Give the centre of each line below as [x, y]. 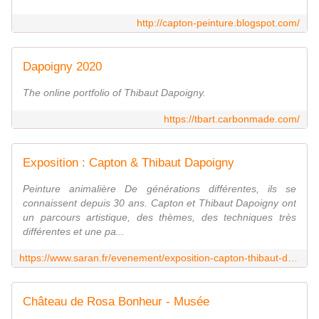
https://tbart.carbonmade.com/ [232, 119]
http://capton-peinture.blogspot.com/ [218, 23]
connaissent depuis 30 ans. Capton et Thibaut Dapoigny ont [159, 203]
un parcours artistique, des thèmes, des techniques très [159, 218]
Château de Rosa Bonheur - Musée [116, 302]
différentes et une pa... [74, 232]
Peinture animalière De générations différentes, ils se [159, 189]
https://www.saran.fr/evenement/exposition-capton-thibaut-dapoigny [293, 258]
